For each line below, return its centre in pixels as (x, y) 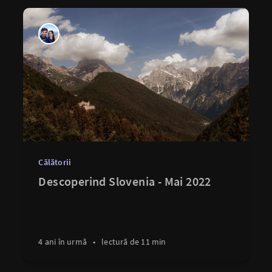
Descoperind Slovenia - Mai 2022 (125, 181)
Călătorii (55, 162)
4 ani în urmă (63, 242)
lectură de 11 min (134, 242)
